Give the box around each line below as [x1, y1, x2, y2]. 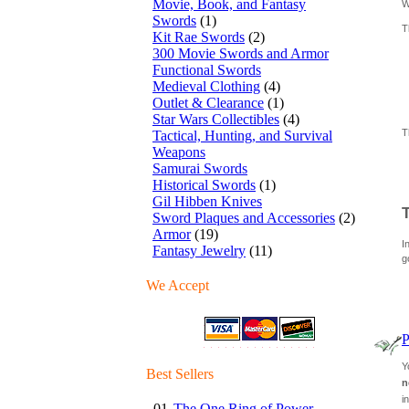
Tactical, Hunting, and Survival [152, 128, 332, 143]
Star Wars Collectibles [152, 111, 279, 127]
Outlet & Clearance [152, 95, 264, 110]
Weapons [152, 144, 205, 160]
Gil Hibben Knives [152, 194, 262, 209]
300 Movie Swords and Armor [152, 46, 329, 61]
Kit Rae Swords [152, 29, 245, 45]
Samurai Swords [152, 161, 247, 176]
